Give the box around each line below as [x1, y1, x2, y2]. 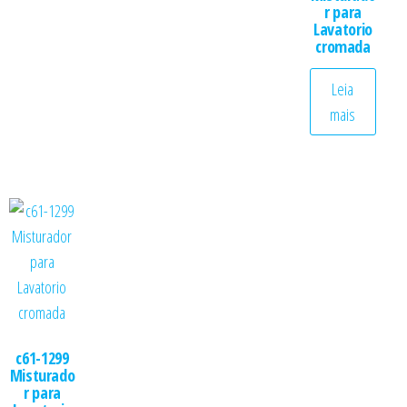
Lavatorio [313, 18, 372, 40]
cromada [315, 35, 371, 57]
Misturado [9, 363, 75, 386]
